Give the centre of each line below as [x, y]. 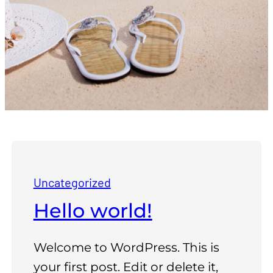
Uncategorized [72, 182]
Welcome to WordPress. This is [126, 248]
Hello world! [93, 211]
